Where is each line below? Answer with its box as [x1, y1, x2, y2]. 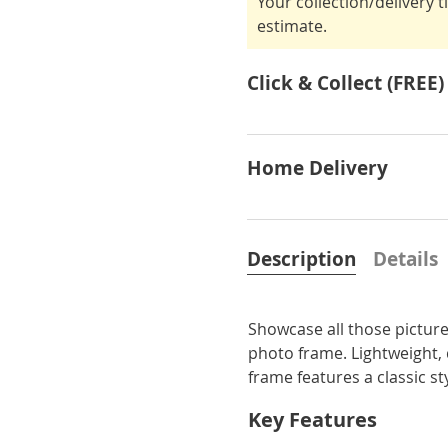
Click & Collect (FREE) [247, 69, 445, 96]
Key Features [248, 405, 378, 433]
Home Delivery [247, 154, 389, 181]
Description [247, 245, 357, 272]
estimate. [257, 14, 328, 37]
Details [373, 245, 439, 272]
